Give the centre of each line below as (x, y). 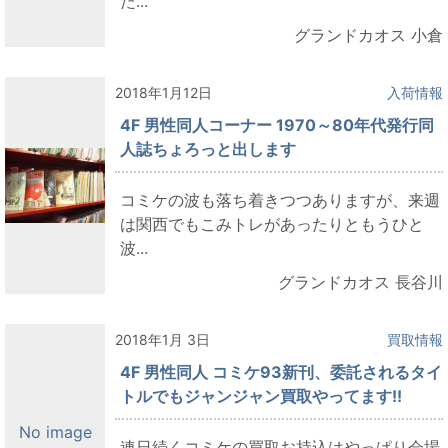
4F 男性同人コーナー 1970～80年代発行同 (277, 124)
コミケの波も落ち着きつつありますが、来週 (280, 199)
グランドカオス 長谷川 (360, 281)
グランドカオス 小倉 (368, 34)
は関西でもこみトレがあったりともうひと (272, 223)
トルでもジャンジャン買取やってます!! (261, 395)
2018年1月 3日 (162, 339)
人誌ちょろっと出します (208, 148)
